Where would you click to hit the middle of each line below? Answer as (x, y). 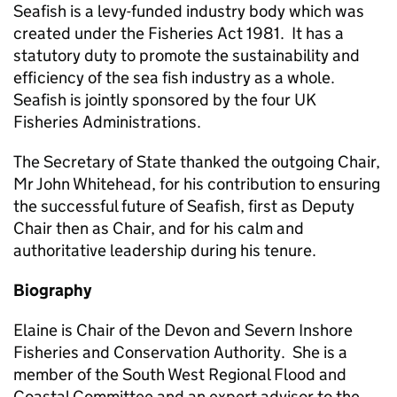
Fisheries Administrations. (107, 122)
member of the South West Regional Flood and (180, 374)
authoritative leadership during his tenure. (165, 250)
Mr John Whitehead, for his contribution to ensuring (197, 184)
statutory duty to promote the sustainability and (187, 55)
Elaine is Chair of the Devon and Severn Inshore (183, 330)
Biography (52, 290)
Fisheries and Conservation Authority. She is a (180, 352)
